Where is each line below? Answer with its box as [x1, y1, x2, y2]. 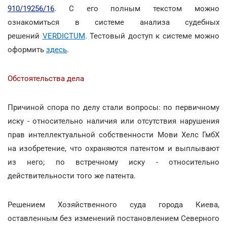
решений [8, 31, 43, 41]
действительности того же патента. [8, 171, 136, 180]
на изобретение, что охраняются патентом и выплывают [8, 143, 219, 153]
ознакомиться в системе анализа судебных [8, 17, 219, 27]
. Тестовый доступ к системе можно [85, 31, 219, 41]
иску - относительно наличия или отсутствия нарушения [8, 116, 219, 126]
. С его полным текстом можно [54, 4, 219, 13]
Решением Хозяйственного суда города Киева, [8, 200, 219, 209]
